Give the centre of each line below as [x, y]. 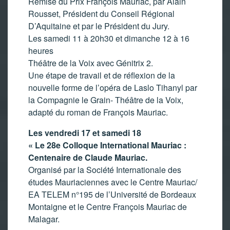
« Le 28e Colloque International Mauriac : [107, 145]
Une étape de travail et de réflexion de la [102, 75]
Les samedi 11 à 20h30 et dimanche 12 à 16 [109, 38]
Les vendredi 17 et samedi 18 [85, 132]
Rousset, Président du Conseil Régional [101, 13]
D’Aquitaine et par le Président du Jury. [99, 26]
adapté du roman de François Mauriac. [98, 112]
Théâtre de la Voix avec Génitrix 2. [91, 63]
